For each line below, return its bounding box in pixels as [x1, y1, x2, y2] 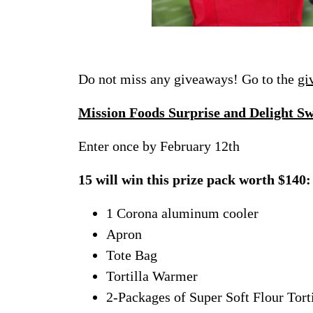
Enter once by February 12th [78, 138, 240, 154]
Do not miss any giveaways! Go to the [78, 71, 298, 87]
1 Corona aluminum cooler [106, 205, 259, 221]
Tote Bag [106, 247, 157, 263]
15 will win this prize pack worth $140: [78, 171, 311, 187]
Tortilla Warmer [106, 268, 198, 284]
